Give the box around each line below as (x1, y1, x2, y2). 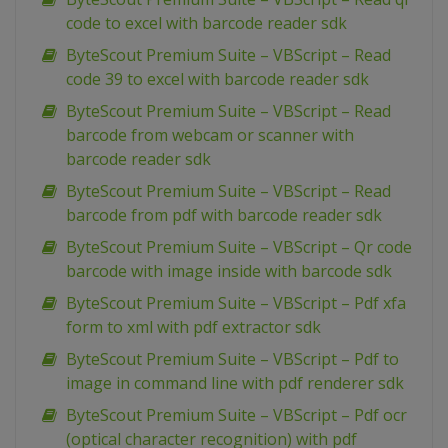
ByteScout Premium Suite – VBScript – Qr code (66, 236, 412, 259)
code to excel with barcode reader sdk (66, 12, 347, 35)
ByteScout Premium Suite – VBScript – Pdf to (66, 348, 399, 371)
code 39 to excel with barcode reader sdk (66, 68, 369, 91)
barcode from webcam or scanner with (66, 124, 354, 147)
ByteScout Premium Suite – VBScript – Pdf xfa (66, 292, 406, 315)
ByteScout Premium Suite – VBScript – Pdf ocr (66, 404, 407, 427)
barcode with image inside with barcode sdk (66, 260, 392, 283)
